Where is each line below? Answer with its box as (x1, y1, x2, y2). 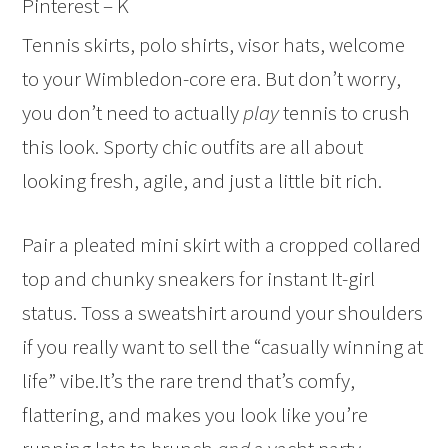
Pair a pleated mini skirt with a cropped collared (22, 231, 422, 259)
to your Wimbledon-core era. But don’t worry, (22, 65, 402, 93)
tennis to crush (279, 99, 411, 127)
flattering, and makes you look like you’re (22, 401, 369, 429)
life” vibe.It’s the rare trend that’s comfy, (22, 367, 356, 395)
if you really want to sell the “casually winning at (22, 333, 424, 361)
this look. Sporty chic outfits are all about (22, 133, 364, 161)
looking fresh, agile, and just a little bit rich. (22, 167, 383, 195)
